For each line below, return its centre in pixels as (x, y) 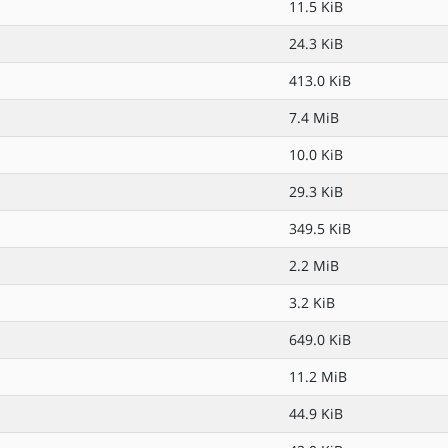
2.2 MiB (314, 265)
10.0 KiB (316, 154)
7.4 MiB (314, 117)
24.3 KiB (316, 43)
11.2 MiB (318, 376)
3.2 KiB (312, 302)
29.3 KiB (316, 191)
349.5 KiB (320, 228)
